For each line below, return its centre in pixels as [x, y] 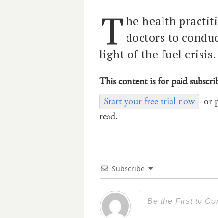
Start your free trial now [149, 101]
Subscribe [128, 168]
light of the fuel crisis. [158, 54]
